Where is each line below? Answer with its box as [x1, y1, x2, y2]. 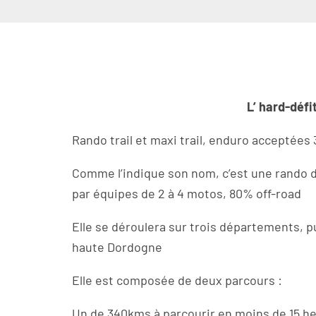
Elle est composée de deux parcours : [72, 272, 282, 288]
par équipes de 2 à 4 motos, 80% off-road [72, 186, 301, 201]
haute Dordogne [72, 239, 162, 255]
